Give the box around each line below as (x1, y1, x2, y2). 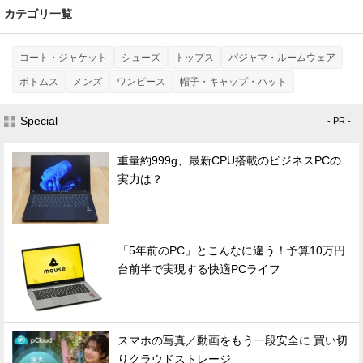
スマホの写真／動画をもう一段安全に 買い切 (117, 334, 348, 347)
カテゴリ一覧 (4, 6, 72, 20)
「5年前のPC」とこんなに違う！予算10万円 (117, 244, 345, 257)
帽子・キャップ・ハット (180, 75, 287, 88)
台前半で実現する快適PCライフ (117, 263, 280, 275)
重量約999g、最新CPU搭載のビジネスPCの (117, 154, 341, 167)
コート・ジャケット (19, 51, 107, 63)
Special (20, 113, 58, 127)
